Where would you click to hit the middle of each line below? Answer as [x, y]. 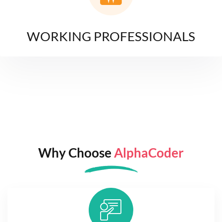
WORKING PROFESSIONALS [111, 36]
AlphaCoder [149, 153]
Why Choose [76, 153]
